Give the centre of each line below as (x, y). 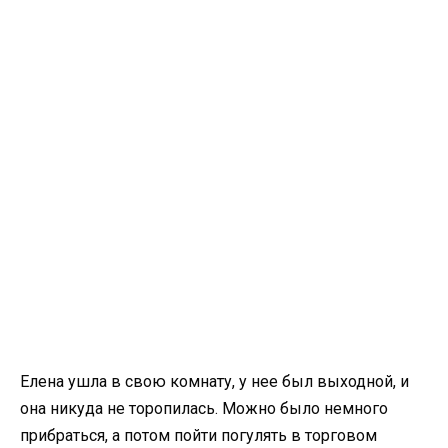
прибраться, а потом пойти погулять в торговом (198, 435)
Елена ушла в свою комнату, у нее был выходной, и (214, 381)
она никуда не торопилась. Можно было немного (204, 408)
